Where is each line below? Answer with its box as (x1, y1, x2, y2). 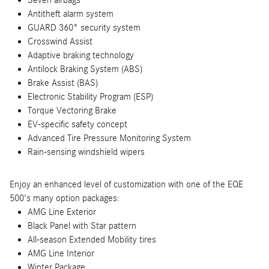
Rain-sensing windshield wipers (28, 146, 145, 157)
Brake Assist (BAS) (28, 77, 98, 88)
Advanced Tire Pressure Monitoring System (28, 132, 191, 144)
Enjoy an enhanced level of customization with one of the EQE (10, 178, 243, 190)
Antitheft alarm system (28, 8, 113, 19)
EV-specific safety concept (28, 118, 127, 130)
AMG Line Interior (28, 247, 94, 259)
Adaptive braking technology (28, 49, 134, 61)
